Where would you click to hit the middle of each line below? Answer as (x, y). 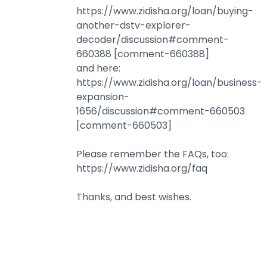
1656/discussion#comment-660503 (161, 111)
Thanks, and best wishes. (134, 197)
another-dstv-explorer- (133, 25)
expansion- (103, 97)
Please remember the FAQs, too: (153, 154)
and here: (98, 68)
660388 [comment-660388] (143, 54)
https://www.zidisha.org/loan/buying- (165, 11)
